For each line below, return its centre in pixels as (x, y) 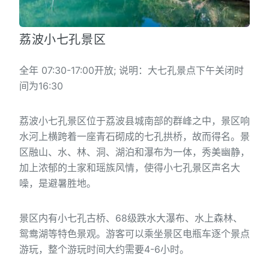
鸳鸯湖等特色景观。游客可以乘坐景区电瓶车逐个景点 (134, 233)
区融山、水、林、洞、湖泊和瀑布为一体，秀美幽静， (134, 152)
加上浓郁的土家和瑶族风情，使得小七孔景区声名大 (130, 167)
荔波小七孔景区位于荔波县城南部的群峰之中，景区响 (134, 120)
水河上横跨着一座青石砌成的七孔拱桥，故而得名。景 (134, 136)
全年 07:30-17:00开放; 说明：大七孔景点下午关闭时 (131, 70)
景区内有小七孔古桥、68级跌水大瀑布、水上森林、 (131, 218)
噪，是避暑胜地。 (58, 183)
